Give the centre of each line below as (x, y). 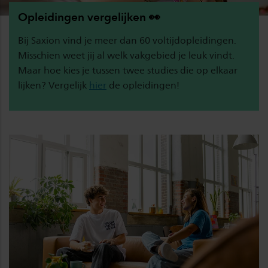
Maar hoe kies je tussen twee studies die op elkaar (128, 70)
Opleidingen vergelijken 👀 (89, 17)
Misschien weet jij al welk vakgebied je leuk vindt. (126, 55)
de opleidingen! (143, 85)
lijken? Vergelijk (54, 85)
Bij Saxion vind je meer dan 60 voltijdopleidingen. (127, 40)
